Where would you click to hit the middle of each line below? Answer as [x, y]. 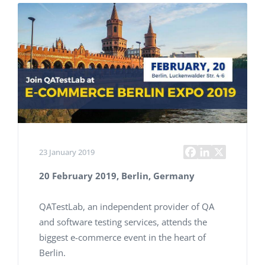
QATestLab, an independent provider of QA [127, 206]
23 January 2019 [67, 152]
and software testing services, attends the [123, 222]
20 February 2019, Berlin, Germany [117, 175]
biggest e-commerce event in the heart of [122, 237]
